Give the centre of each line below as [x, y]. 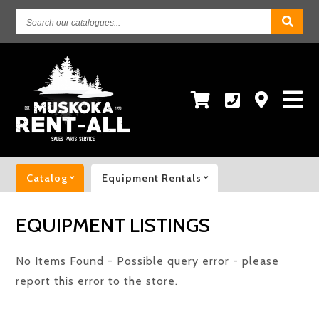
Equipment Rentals [152, 178]
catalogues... [62, 57]
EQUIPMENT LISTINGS [113, 225]
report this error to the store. [97, 281]
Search [46, 17]
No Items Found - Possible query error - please [148, 261]
